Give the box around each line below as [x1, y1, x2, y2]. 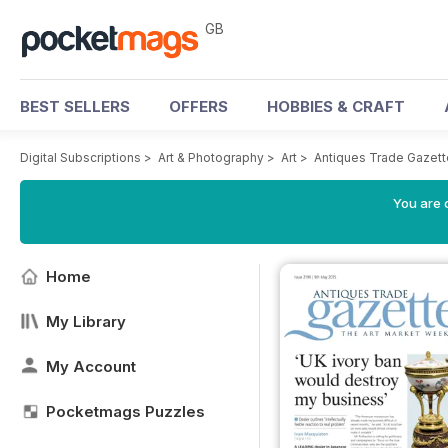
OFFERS [169, 97, 228, 116]
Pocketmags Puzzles [46, 402, 205, 421]
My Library [46, 312, 126, 331]
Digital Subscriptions [20, 150, 141, 165]
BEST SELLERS [20, 97, 130, 116]
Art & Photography [158, 150, 264, 165]
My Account [46, 357, 136, 376]
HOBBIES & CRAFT [267, 97, 405, 116]
